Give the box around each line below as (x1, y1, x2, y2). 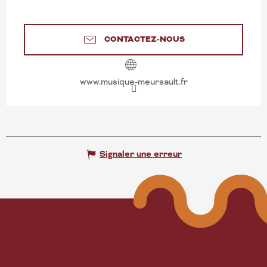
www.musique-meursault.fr (79, 76, 188, 87)
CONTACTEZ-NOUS (104, 34, 185, 45)
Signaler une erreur (100, 148, 182, 160)
